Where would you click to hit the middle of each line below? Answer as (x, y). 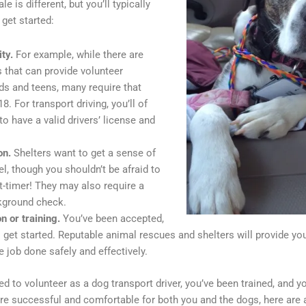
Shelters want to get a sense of (83, 153)
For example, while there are (80, 55)
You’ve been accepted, (113, 219)
